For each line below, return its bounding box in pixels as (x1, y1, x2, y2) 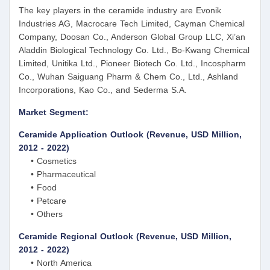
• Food (19, 183, 57, 193)
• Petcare (19, 196, 66, 206)
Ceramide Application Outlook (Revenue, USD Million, (19, 130, 242, 140)
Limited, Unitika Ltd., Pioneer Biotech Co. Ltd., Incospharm (19, 58, 246, 69)
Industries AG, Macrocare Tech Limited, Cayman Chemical (19, 19, 245, 29)
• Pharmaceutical (19, 169, 96, 180)
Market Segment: (19, 107, 89, 118)
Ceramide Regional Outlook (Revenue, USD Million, (19, 231, 231, 242)
